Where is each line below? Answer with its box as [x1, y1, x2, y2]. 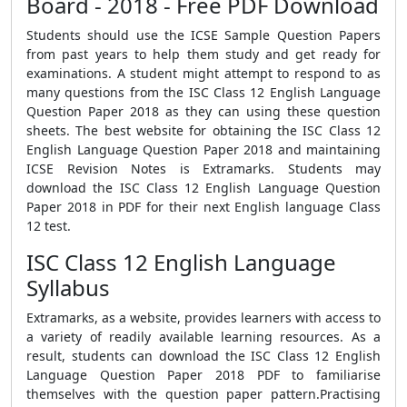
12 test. [26, 217, 71, 234]
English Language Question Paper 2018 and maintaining [26, 141, 381, 158]
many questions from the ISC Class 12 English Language [26, 84, 381, 101]
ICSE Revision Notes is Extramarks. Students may [26, 160, 381, 177]
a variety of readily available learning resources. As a [26, 328, 381, 345]
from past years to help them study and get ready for [26, 45, 381, 63]
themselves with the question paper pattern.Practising [26, 385, 381, 402]
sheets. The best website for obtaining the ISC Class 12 [26, 122, 381, 139]
